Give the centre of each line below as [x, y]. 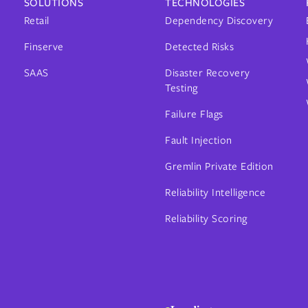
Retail [36, 21]
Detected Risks [199, 47]
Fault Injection [199, 140]
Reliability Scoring [206, 219]
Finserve [44, 47]
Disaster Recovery [208, 73]
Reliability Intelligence [215, 192]
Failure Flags [194, 114]
